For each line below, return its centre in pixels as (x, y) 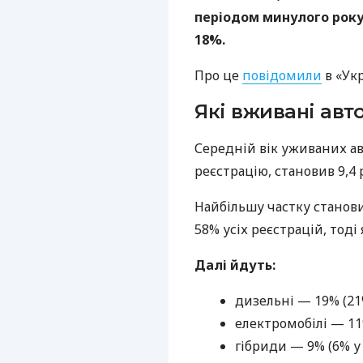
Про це (218, 75)
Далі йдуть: (235, 265)
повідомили (282, 75)
